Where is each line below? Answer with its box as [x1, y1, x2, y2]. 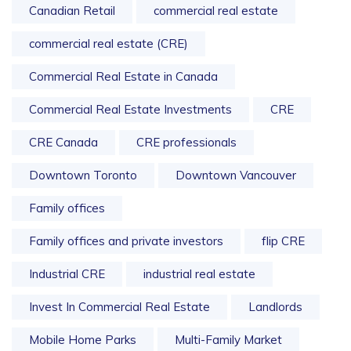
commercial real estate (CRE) [29, 36, 188, 51]
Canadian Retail [29, 3, 115, 18]
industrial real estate [143, 266, 255, 281]
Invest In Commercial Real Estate [29, 299, 210, 314]
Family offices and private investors [29, 233, 223, 248]
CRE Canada [29, 135, 98, 150]
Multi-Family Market [175, 332, 282, 347]
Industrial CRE [29, 266, 105, 281]
